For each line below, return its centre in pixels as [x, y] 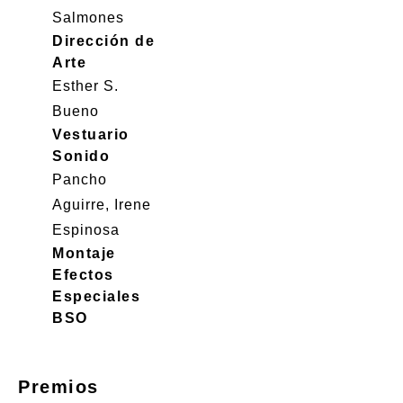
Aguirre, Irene [102, 205]
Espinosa [86, 230]
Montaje [84, 253]
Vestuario [91, 134]
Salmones [88, 18]
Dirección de [103, 41]
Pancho [80, 179]
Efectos [83, 275]
